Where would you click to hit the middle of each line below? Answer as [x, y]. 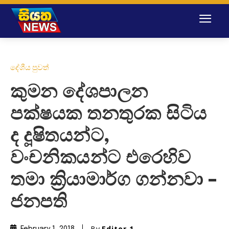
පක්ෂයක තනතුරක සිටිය [109, 114]
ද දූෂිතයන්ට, [60, 136]
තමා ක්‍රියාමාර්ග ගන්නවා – [114, 180]
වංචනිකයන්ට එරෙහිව [100, 158]
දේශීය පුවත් [30, 67]
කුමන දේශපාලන [79, 92]
